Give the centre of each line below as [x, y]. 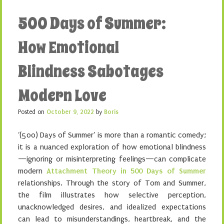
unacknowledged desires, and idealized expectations [112, 207]
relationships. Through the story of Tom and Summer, [112, 183]
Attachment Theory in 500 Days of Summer [126, 171]
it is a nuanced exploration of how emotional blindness [112, 147]
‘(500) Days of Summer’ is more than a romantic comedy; [112, 135]
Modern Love [62, 95]
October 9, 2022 [70, 112]
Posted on [32, 112]
